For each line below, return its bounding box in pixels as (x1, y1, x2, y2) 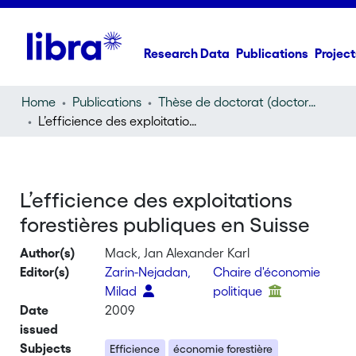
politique (212, 284, 265, 298)
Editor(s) (20, 265, 71, 279)
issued (20, 322, 59, 336)
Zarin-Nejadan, (105, 265, 192, 279)
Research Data (144, 46, 230, 60)
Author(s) (20, 246, 76, 260)
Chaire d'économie (212, 265, 320, 279)
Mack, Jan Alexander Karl (105, 246, 250, 260)
